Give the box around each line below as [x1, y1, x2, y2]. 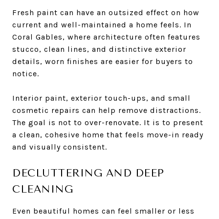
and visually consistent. [12, 142, 107, 152]
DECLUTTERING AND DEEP [12, 167, 164, 179]
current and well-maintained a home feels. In [12, 20, 192, 29]
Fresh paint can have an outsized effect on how [12, 7, 199, 17]
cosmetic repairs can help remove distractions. [12, 105, 201, 115]
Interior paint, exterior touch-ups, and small [12, 93, 191, 103]
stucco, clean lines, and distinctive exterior [12, 44, 186, 54]
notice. [12, 68, 39, 78]
